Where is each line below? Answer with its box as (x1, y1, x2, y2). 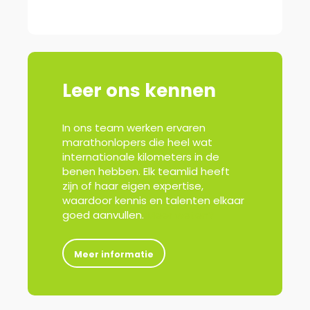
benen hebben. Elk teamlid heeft (62, 164, 230, 179)
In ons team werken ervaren (62, 120, 206, 136)
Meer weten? (147, 208, 214, 223)
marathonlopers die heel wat (62, 135, 212, 150)
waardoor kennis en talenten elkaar (62, 193, 244, 208)
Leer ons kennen (62, 77, 216, 104)
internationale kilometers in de (62, 149, 219, 165)
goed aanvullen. (62, 208, 147, 223)
